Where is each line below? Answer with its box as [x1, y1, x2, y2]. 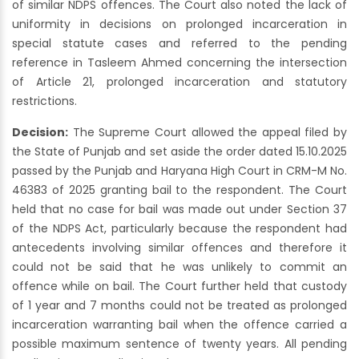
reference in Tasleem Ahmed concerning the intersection [12, 54, 347, 71]
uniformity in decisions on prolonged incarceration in [12, 16, 347, 33]
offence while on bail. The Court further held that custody [12, 278, 347, 295]
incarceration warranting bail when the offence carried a [12, 317, 347, 333]
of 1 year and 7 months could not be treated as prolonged [12, 297, 347, 314]
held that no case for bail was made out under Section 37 [12, 201, 347, 218]
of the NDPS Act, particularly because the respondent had [12, 220, 347, 237]
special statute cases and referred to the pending [12, 35, 347, 52]
